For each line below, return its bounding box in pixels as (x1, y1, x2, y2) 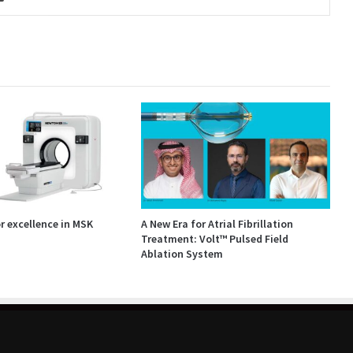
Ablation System (140, 247, 223, 262)
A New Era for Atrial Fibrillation (140, 217, 293, 232)
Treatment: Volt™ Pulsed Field (140, 232, 288, 247)
